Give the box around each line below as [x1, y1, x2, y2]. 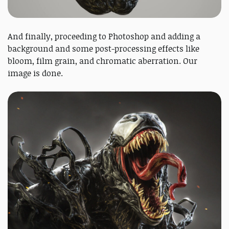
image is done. [8, 67, 63, 79]
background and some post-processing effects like [8, 42, 199, 54]
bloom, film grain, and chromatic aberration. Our [8, 55, 197, 66]
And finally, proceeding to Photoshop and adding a [8, 30, 200, 42]
